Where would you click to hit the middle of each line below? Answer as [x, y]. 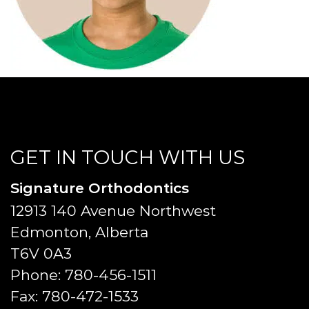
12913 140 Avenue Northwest [113, 211]
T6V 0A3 [41, 253]
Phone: [38, 275]
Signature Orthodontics [100, 188]
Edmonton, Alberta [79, 232]
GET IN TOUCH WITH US [128, 157]
